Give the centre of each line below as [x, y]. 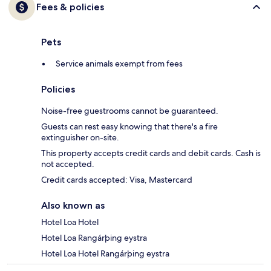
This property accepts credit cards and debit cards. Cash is [151, 153]
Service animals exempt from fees [119, 64]
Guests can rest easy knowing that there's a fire [129, 127]
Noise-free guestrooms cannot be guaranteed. [130, 111]
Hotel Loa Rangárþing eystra [94, 238]
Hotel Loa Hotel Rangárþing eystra [105, 254]
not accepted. [68, 164]
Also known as [73, 206]
